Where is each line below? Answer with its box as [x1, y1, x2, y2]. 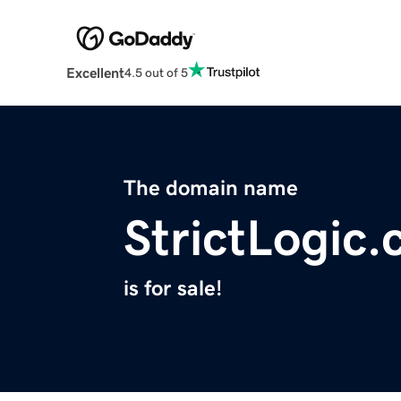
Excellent [65, 65, 124, 81]
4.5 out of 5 [124, 65, 188, 79]
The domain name [124, 177, 298, 200]
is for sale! [124, 277, 222, 300]
